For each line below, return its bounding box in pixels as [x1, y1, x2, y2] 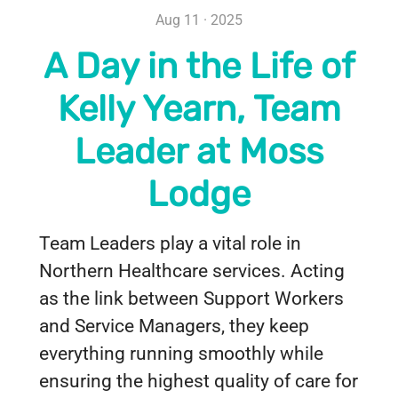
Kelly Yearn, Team [57, 88, 341, 130]
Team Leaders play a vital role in [39, 233, 301, 254]
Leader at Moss [75, 131, 323, 172]
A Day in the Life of [44, 45, 354, 87]
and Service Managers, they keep [39, 315, 309, 337]
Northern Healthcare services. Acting [39, 260, 345, 282]
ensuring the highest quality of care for [39, 370, 358, 392]
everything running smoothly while [39, 343, 323, 364]
